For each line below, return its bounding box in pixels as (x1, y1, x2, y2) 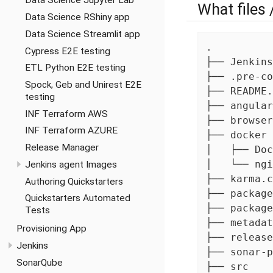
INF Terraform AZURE (24, 125, 118, 136)
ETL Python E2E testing (24, 62, 126, 74)
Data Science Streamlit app (24, 28, 140, 40)
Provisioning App (16, 223, 87, 235)
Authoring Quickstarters (24, 175, 123, 187)
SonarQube (16, 257, 63, 268)
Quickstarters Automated (24, 193, 130, 204)
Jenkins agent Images (24, 158, 117, 170)
